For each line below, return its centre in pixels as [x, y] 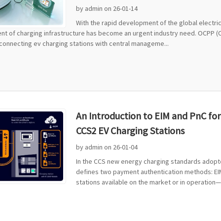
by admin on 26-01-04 [107, 147]
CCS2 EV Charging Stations [130, 130]
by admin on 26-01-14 [107, 8]
